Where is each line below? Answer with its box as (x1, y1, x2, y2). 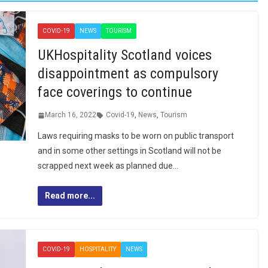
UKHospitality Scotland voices (37, 47, 212, 63)
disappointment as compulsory (37, 65, 218, 82)
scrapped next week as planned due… (37, 161, 178, 170)
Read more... (44, 191, 95, 200)
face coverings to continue (37, 84, 192, 100)
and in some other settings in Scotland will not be (37, 146, 221, 156)
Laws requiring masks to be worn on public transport (37, 131, 234, 141)
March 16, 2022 (44, 111, 96, 119)
